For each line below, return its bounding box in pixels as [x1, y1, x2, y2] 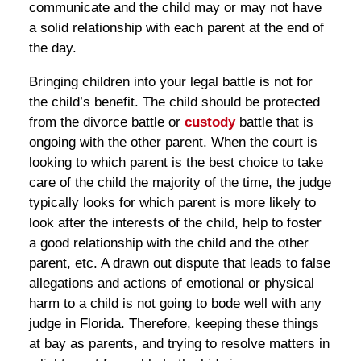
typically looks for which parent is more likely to [28, 194, 316, 210]
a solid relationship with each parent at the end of [28, 19, 324, 35]
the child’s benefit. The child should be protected [28, 93, 320, 110]
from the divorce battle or [28, 114, 185, 130]
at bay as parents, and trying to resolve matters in [28, 335, 330, 351]
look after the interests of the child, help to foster [28, 214, 322, 230]
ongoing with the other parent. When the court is [28, 134, 317, 150]
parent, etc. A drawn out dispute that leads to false [28, 255, 330, 271]
